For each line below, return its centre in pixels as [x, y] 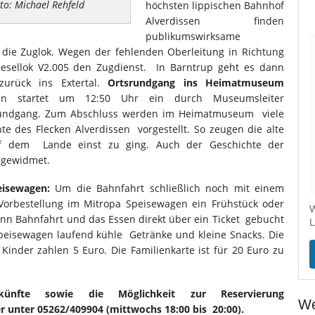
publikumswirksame [193, 36]
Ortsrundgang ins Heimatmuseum [196, 83]
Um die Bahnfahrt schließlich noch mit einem [167, 188]
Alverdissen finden [215, 21]
